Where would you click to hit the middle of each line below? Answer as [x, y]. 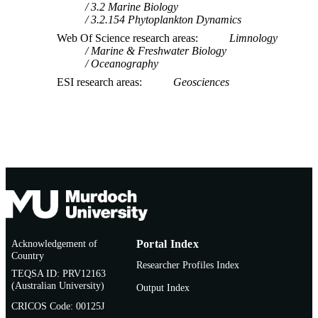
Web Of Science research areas [126, 38]
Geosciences [201, 82]
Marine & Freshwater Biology [159, 50]
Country [28, 256]
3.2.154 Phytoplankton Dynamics [166, 19]
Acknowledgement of [54, 243]
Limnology [253, 38]
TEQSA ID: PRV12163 [59, 273]
